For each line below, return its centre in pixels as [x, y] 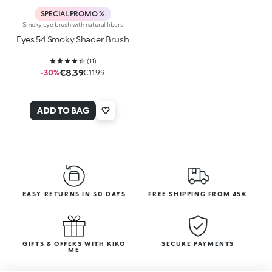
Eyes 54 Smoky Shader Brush [73, 39]
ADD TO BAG [63, 110]
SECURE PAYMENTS [198, 243]
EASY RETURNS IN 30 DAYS [74, 193]
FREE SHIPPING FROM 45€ [198, 193]
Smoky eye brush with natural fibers [73, 24]
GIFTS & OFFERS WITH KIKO [74, 243]
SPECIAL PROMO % [73, 13]
